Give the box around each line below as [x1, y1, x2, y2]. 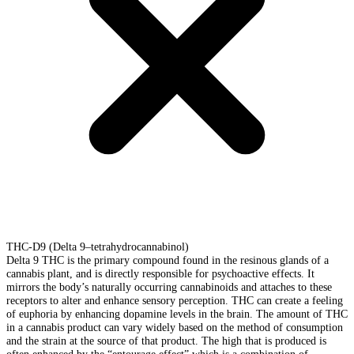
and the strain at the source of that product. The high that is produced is [6, 334, 326, 348]
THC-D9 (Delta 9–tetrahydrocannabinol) [6, 240, 189, 254]
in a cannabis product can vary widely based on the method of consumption [6, 321, 343, 334]
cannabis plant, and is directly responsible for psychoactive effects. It [6, 267, 314, 281]
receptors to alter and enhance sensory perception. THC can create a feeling [6, 294, 343, 307]
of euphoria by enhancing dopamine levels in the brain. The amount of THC [6, 307, 348, 321]
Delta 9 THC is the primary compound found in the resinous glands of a [6, 254, 329, 267]
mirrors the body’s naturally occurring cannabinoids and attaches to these [6, 281, 332, 294]
